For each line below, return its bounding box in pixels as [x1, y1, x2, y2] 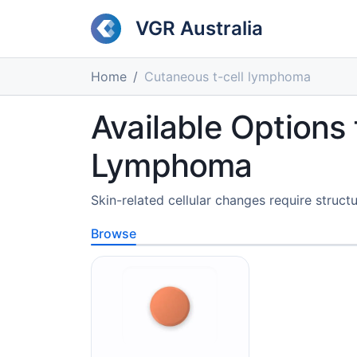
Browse [91, 226, 136, 241]
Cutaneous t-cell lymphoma [144, 69, 311, 84]
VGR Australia [135, 17, 263, 40]
